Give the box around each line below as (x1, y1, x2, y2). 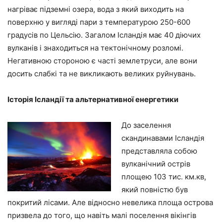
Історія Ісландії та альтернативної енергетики (7, 95, 178, 105)
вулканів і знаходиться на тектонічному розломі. (7, 43, 183, 53)
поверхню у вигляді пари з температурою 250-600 (7, 17, 190, 27)
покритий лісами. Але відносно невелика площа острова (7, 198, 213, 208)
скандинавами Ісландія (121, 133, 204, 143)
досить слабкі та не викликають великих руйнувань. (7, 69, 196, 79)
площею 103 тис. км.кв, (121, 172, 206, 182)
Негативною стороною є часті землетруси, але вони (7, 56, 197, 66)
